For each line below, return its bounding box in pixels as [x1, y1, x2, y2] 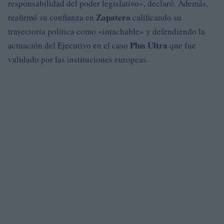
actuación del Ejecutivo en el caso [8, 39, 130, 51]
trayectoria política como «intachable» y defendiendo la [8, 25, 205, 37]
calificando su [130, 11, 181, 23]
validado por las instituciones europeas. [8, 53, 148, 65]
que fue [167, 39, 196, 51]
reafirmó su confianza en [8, 11, 96, 23]
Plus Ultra [130, 39, 167, 51]
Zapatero [96, 11, 130, 23]
